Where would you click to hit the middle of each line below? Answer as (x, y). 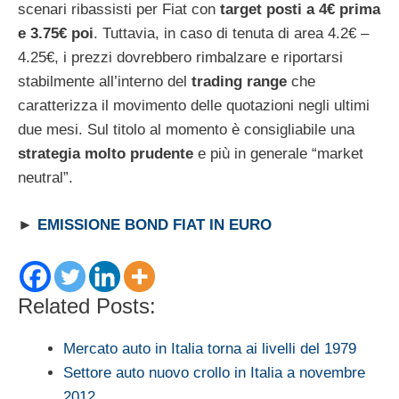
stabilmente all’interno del (105, 82)
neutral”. (45, 178)
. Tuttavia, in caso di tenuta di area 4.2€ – (231, 34)
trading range (241, 82)
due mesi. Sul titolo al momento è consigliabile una (186, 130)
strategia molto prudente (108, 154)
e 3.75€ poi (56, 34)
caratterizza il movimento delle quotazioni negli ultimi (194, 106)
